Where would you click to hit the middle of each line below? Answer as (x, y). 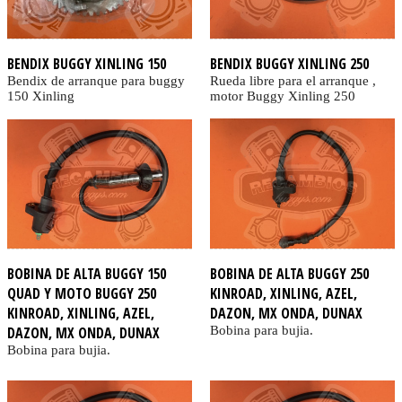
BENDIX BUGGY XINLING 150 (87, 63)
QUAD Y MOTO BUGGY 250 (82, 293)
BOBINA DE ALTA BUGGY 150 (87, 273)
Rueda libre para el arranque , (293, 80)
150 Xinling (41, 96)
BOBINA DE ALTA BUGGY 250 (289, 273)
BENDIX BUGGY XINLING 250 (289, 63)
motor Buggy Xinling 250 (282, 96)
